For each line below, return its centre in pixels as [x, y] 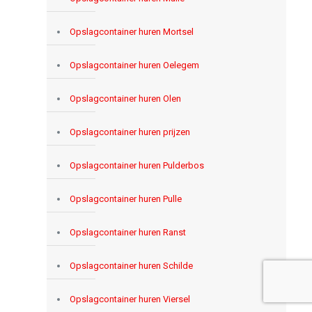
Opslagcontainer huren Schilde [131, 265]
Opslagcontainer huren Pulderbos [136, 165]
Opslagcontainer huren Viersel [130, 299]
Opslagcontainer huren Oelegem [134, 65]
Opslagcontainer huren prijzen [130, 132]
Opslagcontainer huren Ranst [127, 232]
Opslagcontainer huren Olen [125, 98]
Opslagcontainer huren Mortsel [131, 31]
